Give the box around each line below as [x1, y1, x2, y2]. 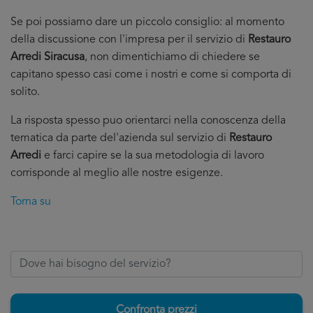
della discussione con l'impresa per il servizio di [10, 34, 248, 45]
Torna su [10, 196, 51, 208]
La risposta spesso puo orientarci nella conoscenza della [10, 115, 286, 126]
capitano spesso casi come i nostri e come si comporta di [10, 69, 291, 80]
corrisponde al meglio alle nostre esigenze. [10, 168, 223, 179]
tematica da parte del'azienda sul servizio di [10, 133, 229, 144]
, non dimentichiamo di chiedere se [85, 52, 260, 63]
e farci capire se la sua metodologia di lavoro [41, 150, 264, 161]
